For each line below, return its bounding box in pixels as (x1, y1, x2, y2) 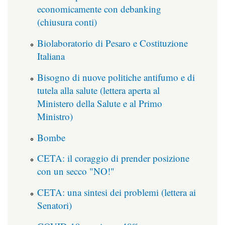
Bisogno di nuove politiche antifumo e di (37, 70, 195, 83)
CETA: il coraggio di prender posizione (37, 152, 189, 165)
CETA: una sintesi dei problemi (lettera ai (37, 186, 196, 199)
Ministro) (37, 109, 73, 123)
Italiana (37, 50, 65, 63)
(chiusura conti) (37, 16, 97, 29)
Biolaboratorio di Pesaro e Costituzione (37, 37, 188, 50)
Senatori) (37, 199, 72, 212)
